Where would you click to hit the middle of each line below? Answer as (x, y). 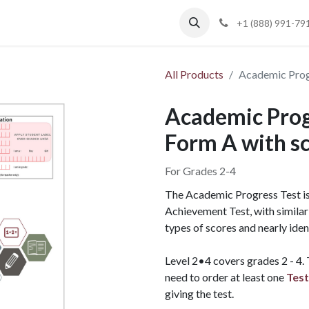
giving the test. (199, 293)
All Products (194, 74)
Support (75, 22)
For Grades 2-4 (200, 171)
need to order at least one (226, 277)
